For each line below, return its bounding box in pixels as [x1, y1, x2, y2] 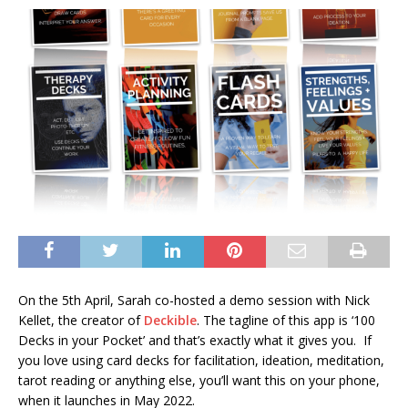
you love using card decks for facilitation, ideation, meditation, [18, 352, 384, 370]
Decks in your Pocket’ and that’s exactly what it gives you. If [18, 331, 372, 350]
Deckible [144, 311, 197, 330]
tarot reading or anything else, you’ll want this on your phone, [18, 372, 380, 390]
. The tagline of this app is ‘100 [197, 311, 375, 330]
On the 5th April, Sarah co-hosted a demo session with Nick [18, 291, 370, 310]
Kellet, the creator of [18, 311, 144, 330]
